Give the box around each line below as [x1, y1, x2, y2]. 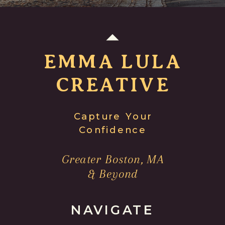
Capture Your [73, 110, 152, 122]
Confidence [79, 124, 147, 135]
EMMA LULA [44, 50, 182, 73]
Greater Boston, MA [62, 152, 164, 166]
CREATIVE [56, 73, 170, 96]
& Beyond [87, 166, 138, 181]
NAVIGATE [70, 202, 155, 218]
